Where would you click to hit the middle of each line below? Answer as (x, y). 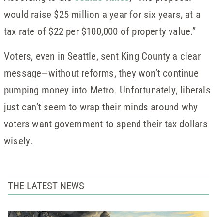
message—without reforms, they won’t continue (101, 73)
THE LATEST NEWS (46, 185)
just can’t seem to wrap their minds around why (101, 107)
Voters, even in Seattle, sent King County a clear (102, 56)
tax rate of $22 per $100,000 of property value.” (100, 31)
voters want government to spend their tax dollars (106, 124)
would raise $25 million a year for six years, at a (102, 14)
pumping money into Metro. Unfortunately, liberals (107, 90)
